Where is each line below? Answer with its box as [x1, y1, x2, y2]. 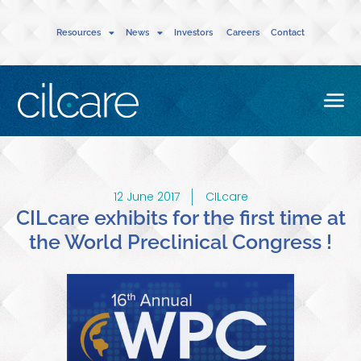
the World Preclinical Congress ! [29, 229, 332, 254]
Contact [271, 27, 305, 38]
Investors [174, 27, 215, 38]
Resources [56, 27, 101, 38]
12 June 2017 [113, 188, 180, 205]
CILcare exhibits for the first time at [15, 205, 346, 230]
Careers [226, 27, 259, 38]
